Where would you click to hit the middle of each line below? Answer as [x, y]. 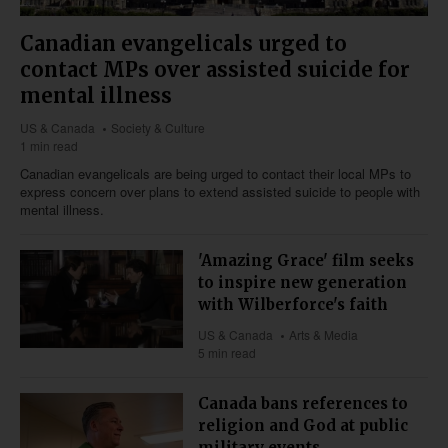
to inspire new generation [303, 283]
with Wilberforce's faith [293, 305]
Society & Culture [158, 128]
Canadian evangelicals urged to [183, 44]
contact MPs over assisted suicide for [215, 70]
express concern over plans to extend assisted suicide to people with [220, 192]
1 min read [49, 146]
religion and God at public [303, 426]
